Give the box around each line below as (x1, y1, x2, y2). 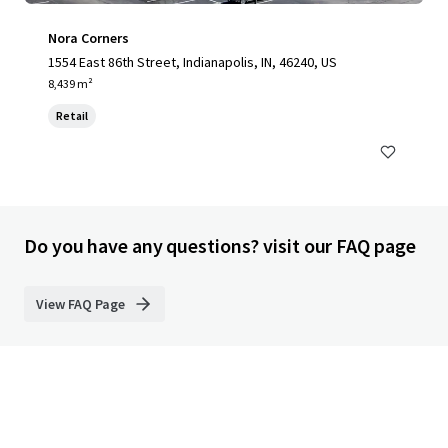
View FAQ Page (36, 295, 125, 313)
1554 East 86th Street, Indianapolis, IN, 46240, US (48, 53, 337, 71)
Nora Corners (48, 29, 129, 47)
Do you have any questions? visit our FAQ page (24, 233, 416, 258)
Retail (56, 108, 88, 123)
